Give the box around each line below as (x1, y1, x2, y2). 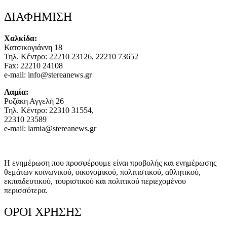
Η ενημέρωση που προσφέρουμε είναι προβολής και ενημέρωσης (4, 159, 216, 168)
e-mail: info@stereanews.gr (4, 70, 92, 80)
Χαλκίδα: (4, 34, 37, 43)
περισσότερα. (4, 186, 48, 195)
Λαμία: (4, 88, 28, 97)
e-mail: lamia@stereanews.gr (4, 124, 96, 133)
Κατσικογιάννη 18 (4, 43, 62, 52)
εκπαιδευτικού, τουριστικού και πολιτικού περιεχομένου (4, 177, 186, 186)
